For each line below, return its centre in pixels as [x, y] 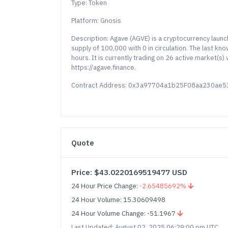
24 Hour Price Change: [106, 186]
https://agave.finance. [104, 67]
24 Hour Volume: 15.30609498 [119, 200]
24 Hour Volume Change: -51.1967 [124, 213]
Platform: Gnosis [96, 21]
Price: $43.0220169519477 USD [130, 172]
